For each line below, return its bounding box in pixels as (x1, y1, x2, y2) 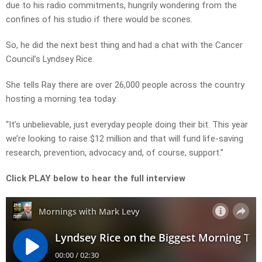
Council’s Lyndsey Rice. (6, 54, 94, 65)
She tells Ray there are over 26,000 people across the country (6, 80, 244, 91)
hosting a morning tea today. (6, 94, 117, 105)
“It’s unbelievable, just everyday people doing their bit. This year (6, 119, 248, 130)
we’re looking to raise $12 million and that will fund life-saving (6, 133, 243, 144)
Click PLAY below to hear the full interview (6, 173, 185, 184)
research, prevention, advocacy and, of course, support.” (6, 147, 223, 158)
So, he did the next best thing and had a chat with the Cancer (6, 40, 243, 51)
